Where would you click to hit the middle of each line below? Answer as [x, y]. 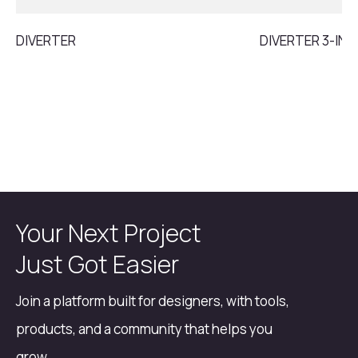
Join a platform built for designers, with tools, [153, 301]
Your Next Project [109, 233]
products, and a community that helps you [144, 329]
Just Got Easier [97, 265]
